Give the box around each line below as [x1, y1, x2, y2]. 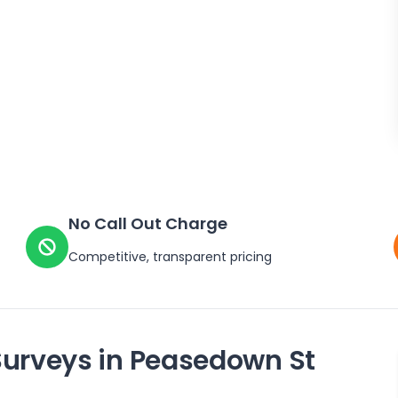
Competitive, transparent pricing [68, 248, 273, 266]
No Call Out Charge [68, 212, 228, 235]
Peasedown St [129, 342, 315, 379]
